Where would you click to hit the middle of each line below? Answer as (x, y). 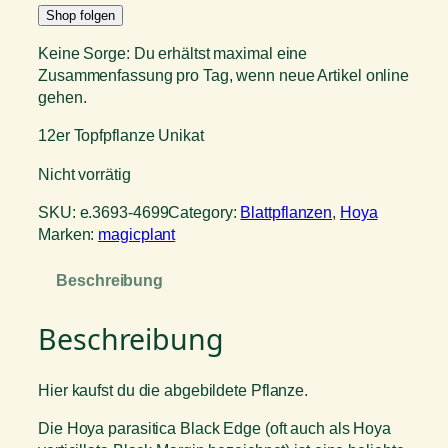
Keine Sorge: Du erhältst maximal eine (173, 53)
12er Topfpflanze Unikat (121, 135)
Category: (204, 211)
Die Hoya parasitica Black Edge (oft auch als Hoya (215, 427)
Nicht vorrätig (84, 173)
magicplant (137, 233)
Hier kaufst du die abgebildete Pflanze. (173, 389)
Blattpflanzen (286, 211)
